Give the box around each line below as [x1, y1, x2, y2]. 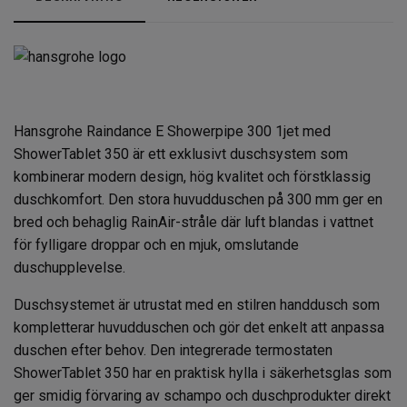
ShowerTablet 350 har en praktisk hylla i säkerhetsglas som [14, 363, 392, 382]
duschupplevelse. [14, 258, 125, 276]
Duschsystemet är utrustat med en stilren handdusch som [14, 295, 380, 313]
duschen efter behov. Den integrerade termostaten [14, 341, 333, 359]
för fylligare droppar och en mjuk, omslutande [14, 235, 299, 253]
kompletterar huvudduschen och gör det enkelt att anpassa [14, 318, 384, 336]
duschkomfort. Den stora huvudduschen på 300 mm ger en [14, 190, 382, 208]
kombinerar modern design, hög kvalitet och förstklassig [14, 167, 371, 185]
